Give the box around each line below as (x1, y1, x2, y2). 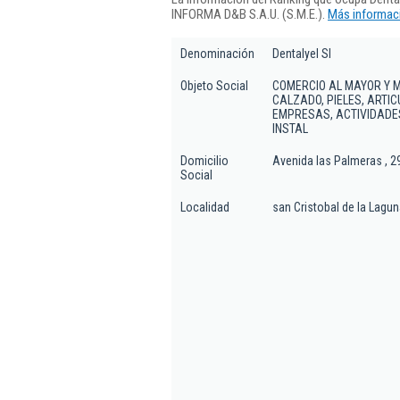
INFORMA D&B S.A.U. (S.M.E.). (171, 5, 328, 22)
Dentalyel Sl (272, 46, 331, 61)
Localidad (180, 200, 229, 214)
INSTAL (272, 121, 308, 136)
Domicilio (180, 154, 229, 168)
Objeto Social (180, 79, 248, 93)
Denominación (180, 46, 254, 61)
